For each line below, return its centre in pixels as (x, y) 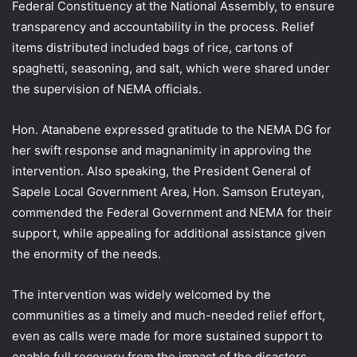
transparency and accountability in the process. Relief (163, 26)
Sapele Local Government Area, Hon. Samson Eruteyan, (168, 191)
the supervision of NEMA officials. (107, 88)
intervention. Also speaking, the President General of (161, 171)
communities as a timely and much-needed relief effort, (169, 315)
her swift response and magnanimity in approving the (162, 150)
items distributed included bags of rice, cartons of (152, 47)
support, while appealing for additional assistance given (169, 233)
